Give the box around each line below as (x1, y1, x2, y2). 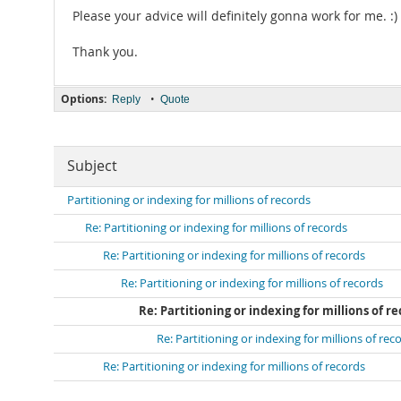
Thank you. (73, 44, 138, 60)
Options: (61, 91, 107, 107)
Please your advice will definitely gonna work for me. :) (73, 8, 397, 24)
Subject (67, 157, 117, 175)
